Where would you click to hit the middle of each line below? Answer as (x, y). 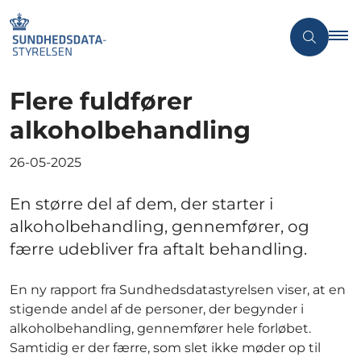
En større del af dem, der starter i (141, 203)
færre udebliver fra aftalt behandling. (158, 249)
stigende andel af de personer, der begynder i (157, 309)
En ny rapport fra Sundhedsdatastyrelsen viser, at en (178, 289)
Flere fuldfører (101, 101)
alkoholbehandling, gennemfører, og (160, 226)
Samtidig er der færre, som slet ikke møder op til (165, 347)
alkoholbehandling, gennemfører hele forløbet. (160, 328)
